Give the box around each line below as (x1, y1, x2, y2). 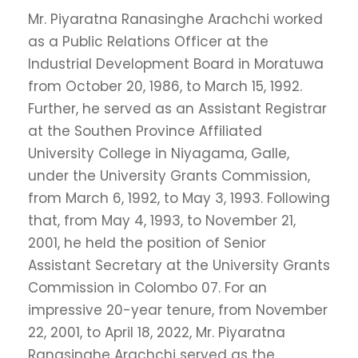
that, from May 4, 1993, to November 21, (28, 211, 296, 231)
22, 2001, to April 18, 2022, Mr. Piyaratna (28, 323, 285, 343)
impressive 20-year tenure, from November (28, 300, 328, 320)
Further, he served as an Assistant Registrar (28, 99, 327, 119)
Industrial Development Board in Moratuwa (28, 54, 324, 74)
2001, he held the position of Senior (28, 233, 266, 253)
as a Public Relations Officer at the (28, 32, 268, 52)
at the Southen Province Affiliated (28, 121, 262, 141)
